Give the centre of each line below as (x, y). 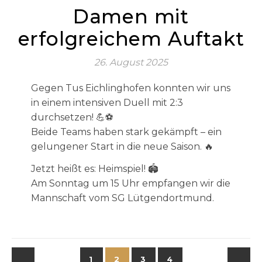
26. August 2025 (131, 62)
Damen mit (131, 16)
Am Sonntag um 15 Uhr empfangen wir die (130, 183)
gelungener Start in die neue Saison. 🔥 (122, 146)
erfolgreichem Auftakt (131, 39)
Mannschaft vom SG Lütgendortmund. (122, 198)
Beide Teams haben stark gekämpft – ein (126, 132)
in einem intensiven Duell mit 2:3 (107, 103)
